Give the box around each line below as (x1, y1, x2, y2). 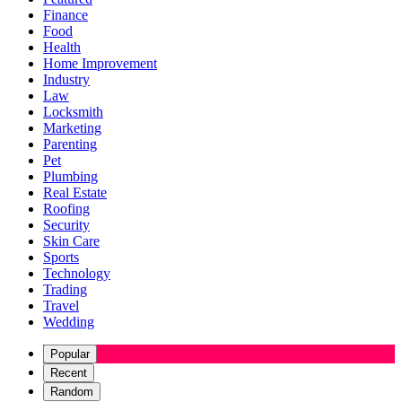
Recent (50, 366, 87, 380)
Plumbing (43, 169, 98, 185)
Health (43, 39, 81, 56)
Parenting (43, 136, 97, 153)
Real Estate (43, 185, 107, 201)
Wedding (43, 314, 94, 330)
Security (43, 217, 90, 233)
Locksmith (43, 104, 103, 120)
